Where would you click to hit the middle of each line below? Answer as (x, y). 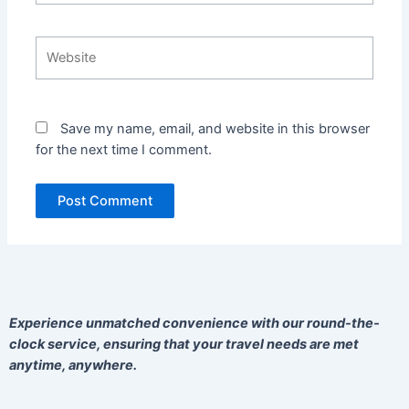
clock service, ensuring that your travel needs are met (184, 345)
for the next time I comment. (124, 149)
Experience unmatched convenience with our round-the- (194, 324)
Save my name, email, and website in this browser (215, 128)
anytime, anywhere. (73, 366)
